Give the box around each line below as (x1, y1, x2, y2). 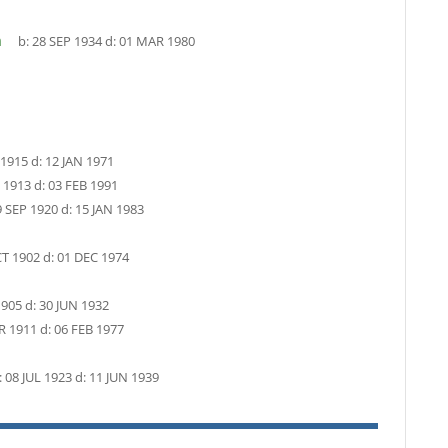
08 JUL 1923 (4, 369, 72, 386)
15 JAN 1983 (74, 201, 144, 218)
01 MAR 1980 (118, 33, 195, 50)
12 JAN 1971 (44, 153, 114, 170)
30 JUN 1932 (38, 297, 109, 314)
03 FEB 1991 (47, 177, 118, 194)
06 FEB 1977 (53, 321, 124, 338)
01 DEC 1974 (56, 249, 129, 266)
